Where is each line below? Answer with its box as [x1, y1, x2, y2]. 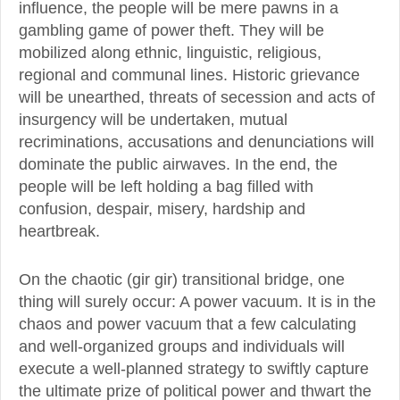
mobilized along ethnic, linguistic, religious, [19, 44, 321, 62]
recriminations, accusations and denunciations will [19, 133, 374, 152]
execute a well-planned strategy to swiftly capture [19, 359, 369, 378]
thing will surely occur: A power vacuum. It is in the [19, 292, 376, 311]
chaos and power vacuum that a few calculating [19, 314, 356, 333]
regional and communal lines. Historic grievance [19, 66, 360, 85]
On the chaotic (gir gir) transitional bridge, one [19, 270, 345, 288]
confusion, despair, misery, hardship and [19, 200, 305, 219]
